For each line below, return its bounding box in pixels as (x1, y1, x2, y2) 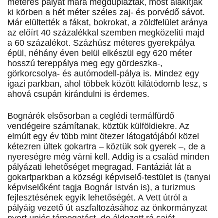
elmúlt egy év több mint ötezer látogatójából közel (7, 131, 199, 142)
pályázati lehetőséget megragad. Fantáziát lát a (7, 162, 191, 172)
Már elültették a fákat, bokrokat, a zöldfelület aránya (7, 18, 208, 28)
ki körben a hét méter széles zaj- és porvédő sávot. (7, 7, 205, 18)
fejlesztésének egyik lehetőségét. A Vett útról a (7, 193, 187, 203)
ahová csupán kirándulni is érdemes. (7, 89, 149, 99)
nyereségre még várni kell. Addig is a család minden (7, 152, 209, 162)
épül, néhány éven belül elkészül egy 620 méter (7, 48, 192, 58)
